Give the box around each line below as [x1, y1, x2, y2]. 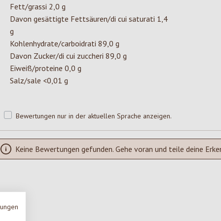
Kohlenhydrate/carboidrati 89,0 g [10, 38, 119, 49]
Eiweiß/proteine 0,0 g [10, 63, 81, 74]
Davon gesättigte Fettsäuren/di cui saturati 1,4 [10, 14, 168, 24]
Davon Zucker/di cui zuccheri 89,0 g [10, 51, 127, 61]
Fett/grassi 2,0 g [10, 1, 66, 12]
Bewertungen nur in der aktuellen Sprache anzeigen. [16, 111, 172, 121]
